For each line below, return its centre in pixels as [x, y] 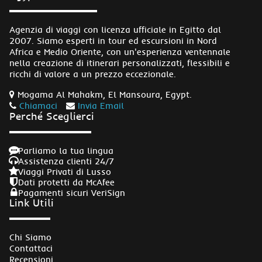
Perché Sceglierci [52, 116]
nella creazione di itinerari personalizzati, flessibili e [120, 63]
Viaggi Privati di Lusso [65, 171]
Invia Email [101, 106]
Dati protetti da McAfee [66, 182]
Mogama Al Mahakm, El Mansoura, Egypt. [103, 95]
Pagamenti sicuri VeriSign [72, 192]
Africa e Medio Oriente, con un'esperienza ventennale [120, 52]
